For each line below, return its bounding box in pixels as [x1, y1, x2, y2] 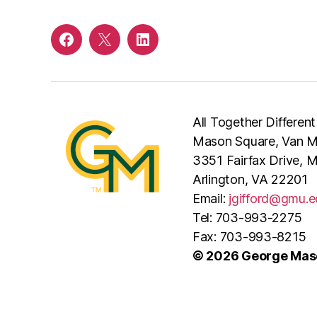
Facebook [65, 40, 124, 55]
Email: [192, 190, 229, 206]
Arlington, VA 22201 [192, 171, 308, 187]
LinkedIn [142, 40, 190, 55]
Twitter [103, 40, 145, 55]
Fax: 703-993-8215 [192, 229, 306, 244]
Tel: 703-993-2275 [192, 209, 302, 225]
